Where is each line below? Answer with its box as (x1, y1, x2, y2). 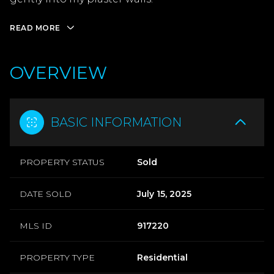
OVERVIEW (10, 62, 107, 83)
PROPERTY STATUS (20, 156, 105, 168)
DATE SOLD (20, 188, 72, 199)
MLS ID (20, 220, 52, 231)
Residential (137, 251, 188, 263)
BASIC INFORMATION (50, 114, 182, 130)
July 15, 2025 (137, 188, 191, 199)
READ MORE (10, 23, 61, 32)
